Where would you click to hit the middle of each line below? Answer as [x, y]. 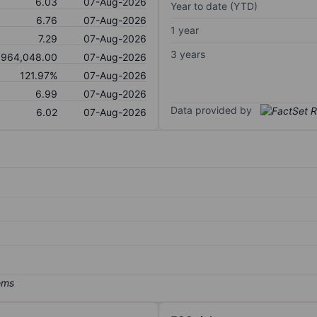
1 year [185, 30]
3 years [188, 54]
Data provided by [211, 110]
